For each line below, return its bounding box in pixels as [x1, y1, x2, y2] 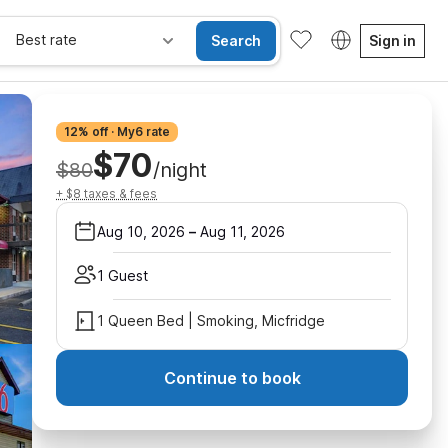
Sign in [369, 31, 416, 49]
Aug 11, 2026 [200, 222, 285, 240]
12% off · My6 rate [64, 124, 170, 139]
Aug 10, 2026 [97, 222, 185, 240]
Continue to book [163, 368, 301, 388]
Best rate [16, 30, 77, 48]
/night [152, 158, 207, 182]
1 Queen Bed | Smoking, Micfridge [97, 312, 325, 329]
